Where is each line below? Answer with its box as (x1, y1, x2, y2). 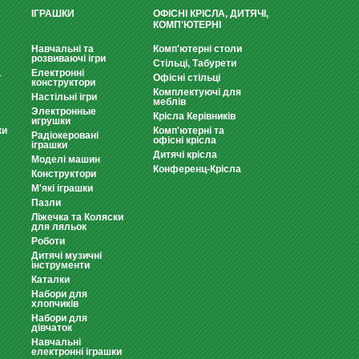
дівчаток (31, 322, 72, 333)
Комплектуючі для (153, 87, 241, 98)
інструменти (31, 260, 90, 271)
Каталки (31, 274, 70, 285)
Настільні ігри (31, 91, 97, 103)
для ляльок (31, 221, 87, 232)
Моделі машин (31, 154, 100, 165)
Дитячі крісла (153, 149, 217, 160)
